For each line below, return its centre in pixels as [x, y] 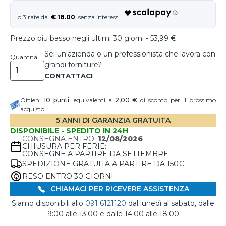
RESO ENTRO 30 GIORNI [68, 176]
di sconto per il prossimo [177, 100]
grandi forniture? [73, 65]
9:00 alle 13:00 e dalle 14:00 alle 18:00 [113, 214]
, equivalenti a [92, 100]
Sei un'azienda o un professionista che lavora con [130, 54]
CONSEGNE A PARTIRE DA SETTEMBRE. [96, 154]
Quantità [24, 57]
